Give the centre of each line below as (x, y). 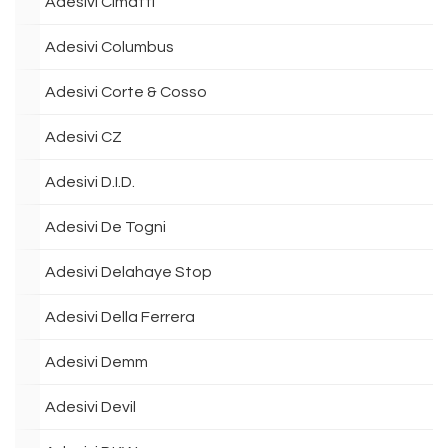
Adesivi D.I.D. (90, 182)
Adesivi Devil (90, 407)
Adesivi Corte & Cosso (126, 92)
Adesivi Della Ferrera (120, 317)
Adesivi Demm (96, 362)
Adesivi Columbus (109, 47)
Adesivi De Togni (105, 227)
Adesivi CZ (83, 137)
